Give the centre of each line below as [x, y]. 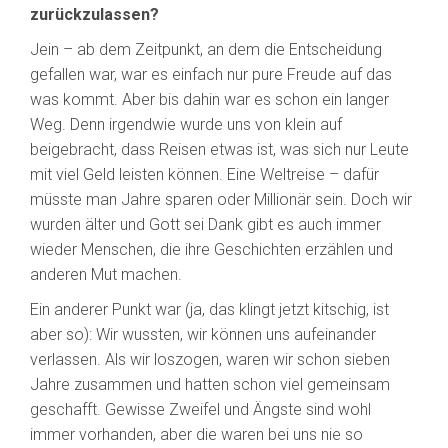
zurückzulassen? [94, 15]
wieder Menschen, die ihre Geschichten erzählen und [211, 250]
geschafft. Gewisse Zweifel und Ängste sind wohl [200, 410]
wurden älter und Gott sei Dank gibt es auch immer [205, 225]
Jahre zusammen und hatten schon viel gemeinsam [210, 385]
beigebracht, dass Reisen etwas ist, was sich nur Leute [219, 150]
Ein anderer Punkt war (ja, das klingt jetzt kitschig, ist [209, 310]
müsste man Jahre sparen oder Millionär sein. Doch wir [221, 200]
